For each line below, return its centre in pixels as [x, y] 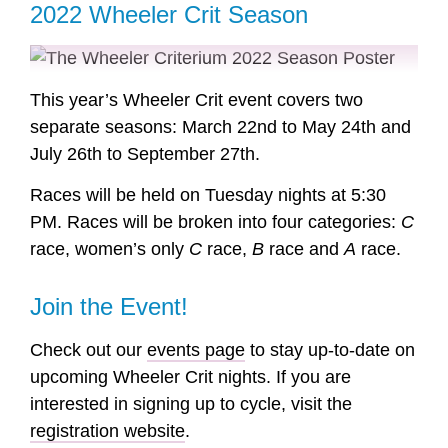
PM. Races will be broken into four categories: [215, 222]
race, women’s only [109, 249]
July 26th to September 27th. [145, 153]
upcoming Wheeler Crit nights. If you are [190, 377]
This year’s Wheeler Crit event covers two [196, 99]
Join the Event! [109, 307]
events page [196, 350]
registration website [107, 431]
